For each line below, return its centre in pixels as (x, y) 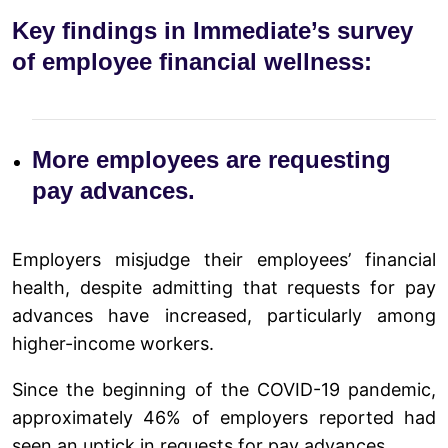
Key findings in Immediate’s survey (212, 30)
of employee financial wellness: (192, 61)
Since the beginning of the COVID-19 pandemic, (224, 389)
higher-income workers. (113, 343)
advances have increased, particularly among (224, 315)
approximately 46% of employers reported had (224, 417)
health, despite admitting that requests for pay (224, 287)
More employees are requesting (211, 159)
